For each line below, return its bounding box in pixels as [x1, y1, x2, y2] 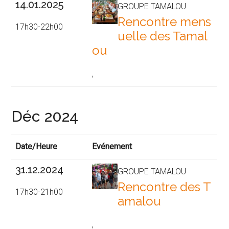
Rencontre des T [118, 179, 212, 195]
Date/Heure [15, 142, 58, 152]
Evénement [92, 142, 132, 152]
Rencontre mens [118, 14, 212, 30]
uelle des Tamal [118, 29, 208, 44]
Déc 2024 [11, 107, 79, 126]
